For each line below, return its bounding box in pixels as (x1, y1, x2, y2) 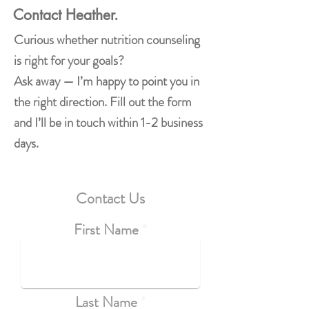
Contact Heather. (13, 6, 122, 24)
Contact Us (76, 188, 145, 209)
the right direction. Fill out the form (14, 92, 192, 111)
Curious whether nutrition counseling (14, 30, 200, 49)
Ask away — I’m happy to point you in (14, 72, 199, 90)
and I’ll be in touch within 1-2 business (14, 113, 203, 132)
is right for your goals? (14, 51, 124, 70)
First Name (74, 219, 139, 240)
